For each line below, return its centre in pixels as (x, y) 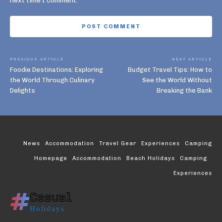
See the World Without (177, 80)
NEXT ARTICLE (192, 59)
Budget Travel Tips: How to (170, 70)
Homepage (51, 159)
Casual (51, 197)
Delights (23, 91)
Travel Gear (118, 144)
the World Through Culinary (52, 80)
